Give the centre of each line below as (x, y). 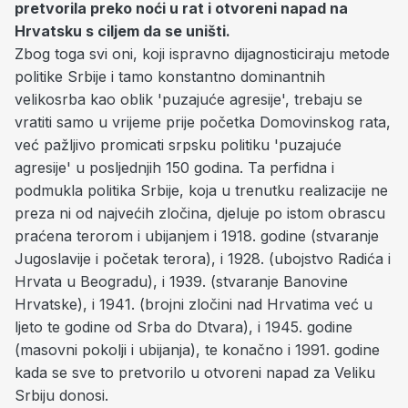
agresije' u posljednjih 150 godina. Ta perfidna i (174, 167)
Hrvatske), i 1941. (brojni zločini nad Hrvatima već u (194, 304)
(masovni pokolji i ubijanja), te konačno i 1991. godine (197, 349)
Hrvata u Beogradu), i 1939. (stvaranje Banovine (181, 281)
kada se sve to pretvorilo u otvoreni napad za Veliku (195, 372)
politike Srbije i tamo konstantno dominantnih (170, 76)
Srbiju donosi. (61, 395)
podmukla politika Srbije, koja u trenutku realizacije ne (201, 190)
